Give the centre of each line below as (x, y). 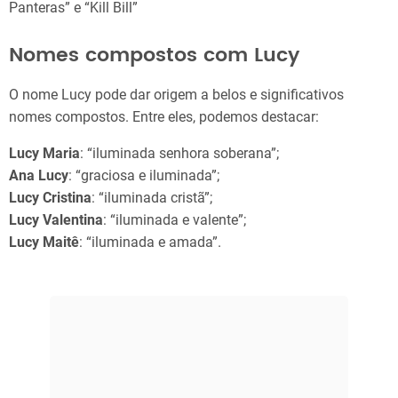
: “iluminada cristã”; (152, 197)
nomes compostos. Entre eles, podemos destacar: (164, 116)
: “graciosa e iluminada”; (144, 175)
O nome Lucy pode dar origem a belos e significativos (176, 94)
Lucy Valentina (56, 219)
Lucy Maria (44, 153)
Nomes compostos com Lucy (154, 56)
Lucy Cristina (50, 197)
